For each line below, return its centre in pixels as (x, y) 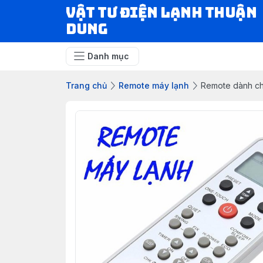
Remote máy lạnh (154, 85)
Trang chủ (86, 85)
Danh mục (108, 56)
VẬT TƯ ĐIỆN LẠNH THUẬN (161, 13)
